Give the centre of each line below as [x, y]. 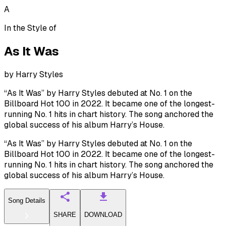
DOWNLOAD [103, 215]
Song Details [27, 201]
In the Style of [30, 28]
